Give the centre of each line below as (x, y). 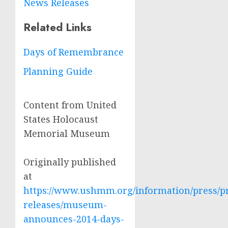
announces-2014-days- (74, 219)
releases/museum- (65, 205)
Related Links (58, 27)
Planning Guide (58, 72)
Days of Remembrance (74, 52)
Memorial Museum (67, 134)
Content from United (70, 105)
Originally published (70, 162)
